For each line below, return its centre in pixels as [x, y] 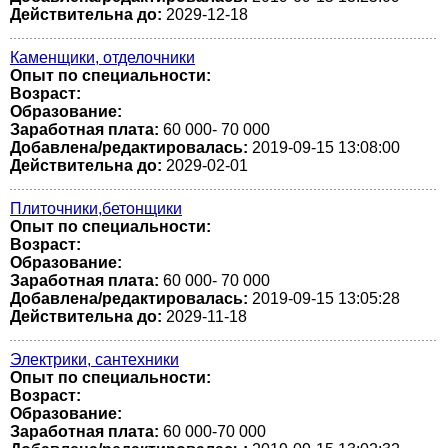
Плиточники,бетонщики [96, 208]
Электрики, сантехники [94, 359]
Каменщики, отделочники [102, 57]
